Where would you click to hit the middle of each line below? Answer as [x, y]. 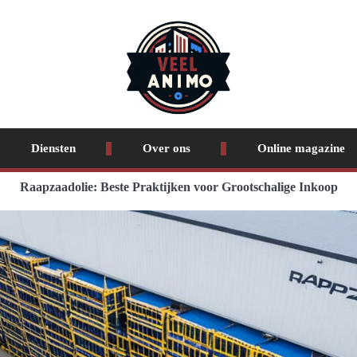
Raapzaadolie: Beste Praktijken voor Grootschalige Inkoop [178, 187]
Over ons [166, 148]
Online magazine [301, 148]
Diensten [53, 148]
